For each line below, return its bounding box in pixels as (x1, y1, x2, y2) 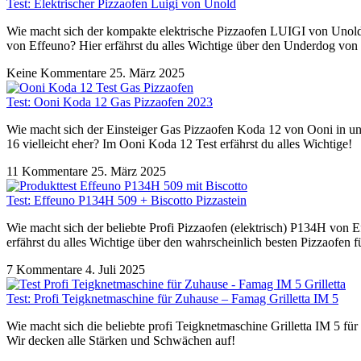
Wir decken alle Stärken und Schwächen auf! (6, 333, 235, 347)
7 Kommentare (6, 262, 85, 276)
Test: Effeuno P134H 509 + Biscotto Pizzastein (6, 193, 247, 207)
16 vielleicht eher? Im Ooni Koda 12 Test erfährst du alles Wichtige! (6, 136, 352, 151)
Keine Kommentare (6, 65, 110, 80)
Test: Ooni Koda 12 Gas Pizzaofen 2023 (6, 94, 213, 109)
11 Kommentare (6, 164, 91, 178)
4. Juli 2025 (85, 262, 145, 276)
